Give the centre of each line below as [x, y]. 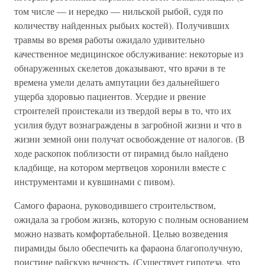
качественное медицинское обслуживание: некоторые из [129, 54]
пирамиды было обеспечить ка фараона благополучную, [128, 248]
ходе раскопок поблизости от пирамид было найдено [121, 153]
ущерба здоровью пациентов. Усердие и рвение [110, 96]
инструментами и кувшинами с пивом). [95, 181]
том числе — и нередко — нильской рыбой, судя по [119, 11]
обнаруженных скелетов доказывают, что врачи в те [120, 68]
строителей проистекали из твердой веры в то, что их [123, 110]
